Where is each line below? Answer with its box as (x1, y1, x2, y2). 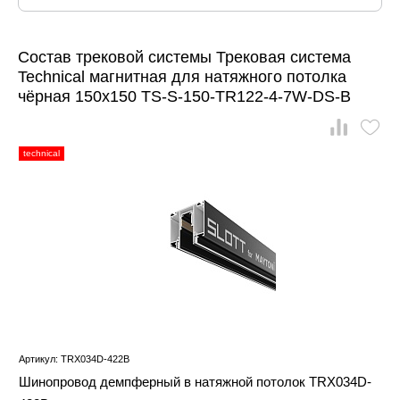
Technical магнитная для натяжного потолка (18, 68, 346, 87)
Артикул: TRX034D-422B (19, 354, 129, 365)
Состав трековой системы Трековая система (18, 48, 351, 67)
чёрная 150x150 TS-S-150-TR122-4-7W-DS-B (18, 87, 351, 106)
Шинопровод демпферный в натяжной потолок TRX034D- (19, 374, 371, 390)
